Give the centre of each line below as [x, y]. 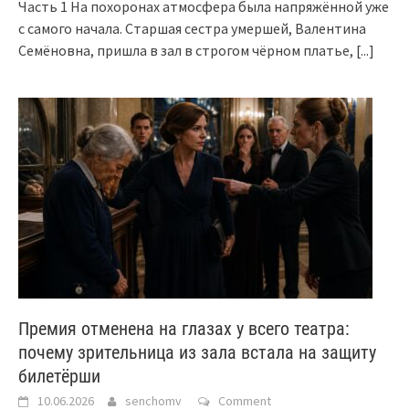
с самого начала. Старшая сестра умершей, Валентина [192, 28]
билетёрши [59, 376]
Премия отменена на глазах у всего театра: [184, 328]
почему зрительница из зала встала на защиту [197, 352]
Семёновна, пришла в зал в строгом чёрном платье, [187, 50]
